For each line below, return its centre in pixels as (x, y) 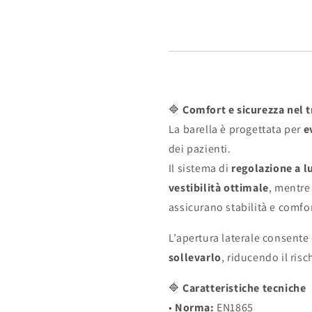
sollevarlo (195, 258)
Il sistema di (200, 169)
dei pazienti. (200, 149)
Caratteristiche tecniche (244, 288)
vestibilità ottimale (218, 188)
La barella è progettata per (236, 130)
